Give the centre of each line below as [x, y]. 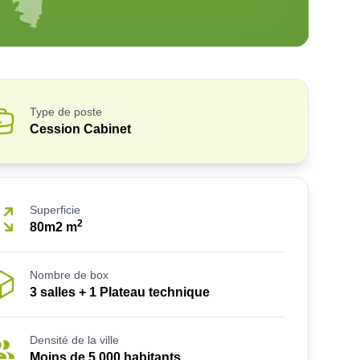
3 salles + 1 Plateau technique [119, 292]
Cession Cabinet [80, 129]
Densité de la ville [74, 340]
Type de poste [65, 112]
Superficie [55, 210]
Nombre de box [69, 275]
